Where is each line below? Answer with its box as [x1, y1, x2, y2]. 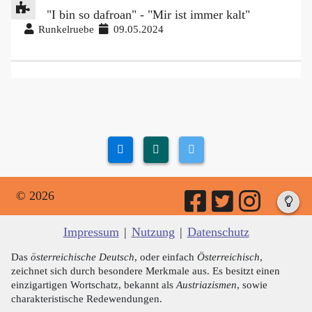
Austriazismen [176, 278, 237, 290]
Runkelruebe [36, 22, 97, 35]
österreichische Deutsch [31, 250, 134, 263]
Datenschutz [187, 224, 249, 239]
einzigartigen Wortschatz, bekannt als [11, 278, 176, 290]
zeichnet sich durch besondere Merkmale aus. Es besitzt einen [11, 264, 280, 276]
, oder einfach [134, 250, 197, 263]
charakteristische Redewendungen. [11, 292, 162, 304]
